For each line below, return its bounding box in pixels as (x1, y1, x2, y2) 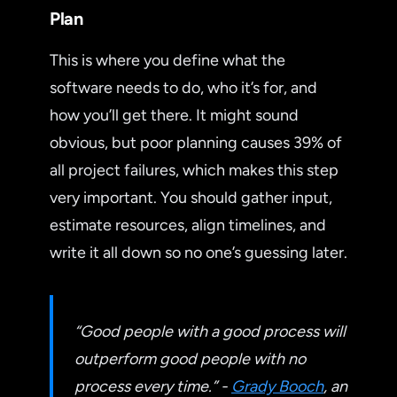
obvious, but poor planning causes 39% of (50, 132, 342, 152)
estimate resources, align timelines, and (50, 214, 326, 235)
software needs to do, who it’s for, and (50, 77, 317, 97)
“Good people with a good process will (74, 321, 346, 341)
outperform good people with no (74, 348, 306, 369)
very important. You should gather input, (50, 187, 332, 207)
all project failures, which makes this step (50, 160, 339, 180)
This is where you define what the (50, 50, 285, 70)
